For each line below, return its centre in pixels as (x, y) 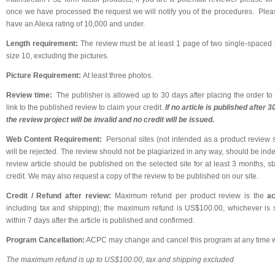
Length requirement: (43, 44)
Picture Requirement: (45, 76)
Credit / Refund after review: (60, 196)
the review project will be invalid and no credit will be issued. (110, 120)
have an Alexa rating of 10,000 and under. (76, 24)
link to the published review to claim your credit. (86, 107)
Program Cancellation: (45, 240)
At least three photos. (118, 76)
